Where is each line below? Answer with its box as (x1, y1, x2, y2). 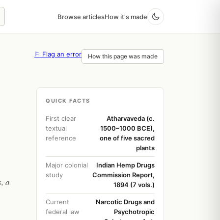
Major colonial (46, 161, 88, 169)
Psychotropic (114, 208, 155, 216)
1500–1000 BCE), (100, 124, 155, 132)
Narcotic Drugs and (96, 198, 155, 206)
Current (46, 198, 69, 206)
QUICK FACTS (46, 97, 90, 104)
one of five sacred (100, 134, 155, 142)
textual (46, 124, 67, 132)
